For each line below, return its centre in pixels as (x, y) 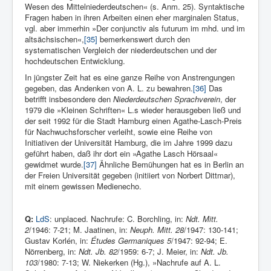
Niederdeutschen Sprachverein (167, 99)
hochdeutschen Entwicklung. (75, 61)
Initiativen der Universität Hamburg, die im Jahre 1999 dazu (129, 143)
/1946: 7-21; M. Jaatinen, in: (80, 230)
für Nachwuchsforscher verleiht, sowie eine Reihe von (119, 132)
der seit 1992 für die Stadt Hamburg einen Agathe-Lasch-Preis (133, 121)
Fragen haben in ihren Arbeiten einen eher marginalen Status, (132, 18)
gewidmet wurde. (54, 165)
